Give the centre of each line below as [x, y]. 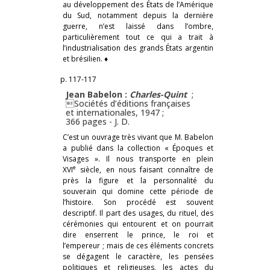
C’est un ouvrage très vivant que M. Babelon [138, 137]
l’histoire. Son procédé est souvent [138, 202]
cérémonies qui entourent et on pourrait [138, 224]
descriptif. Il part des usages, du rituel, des [138, 213]
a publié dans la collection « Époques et [138, 148]
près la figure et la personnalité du [138, 180]
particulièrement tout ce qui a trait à [138, 37]
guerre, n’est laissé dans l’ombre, [138, 26]
